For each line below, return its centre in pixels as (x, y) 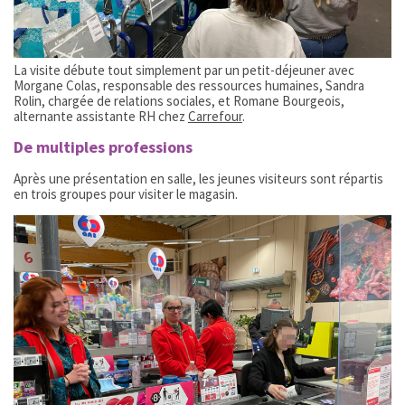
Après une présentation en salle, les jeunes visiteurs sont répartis (198, 179)
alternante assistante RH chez (101, 116)
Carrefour (215, 116)
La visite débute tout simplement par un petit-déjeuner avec (184, 70)
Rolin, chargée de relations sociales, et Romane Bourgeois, (179, 101)
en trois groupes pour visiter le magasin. (126, 194)
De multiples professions (103, 147)
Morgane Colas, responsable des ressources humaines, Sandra (189, 85)
